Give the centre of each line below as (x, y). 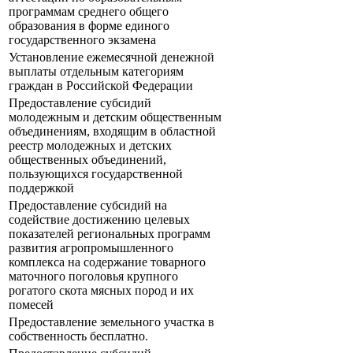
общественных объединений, (87, 160)
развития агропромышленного (91, 248)
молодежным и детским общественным (115, 117)
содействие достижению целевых (99, 220)
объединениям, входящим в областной (112, 132)
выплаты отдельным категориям (96, 72)
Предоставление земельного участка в (111, 322)
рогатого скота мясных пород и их (101, 291)
